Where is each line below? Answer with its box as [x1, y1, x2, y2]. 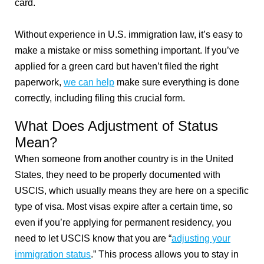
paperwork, [15, 77, 64, 87]
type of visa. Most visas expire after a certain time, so [15, 201, 233, 212]
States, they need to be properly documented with [15, 169, 220, 180]
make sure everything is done [114, 77, 239, 87]
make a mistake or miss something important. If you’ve [15, 45, 239, 55]
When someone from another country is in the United [15, 153, 233, 164]
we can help [64, 77, 114, 87]
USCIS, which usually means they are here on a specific [15, 185, 249, 196]
